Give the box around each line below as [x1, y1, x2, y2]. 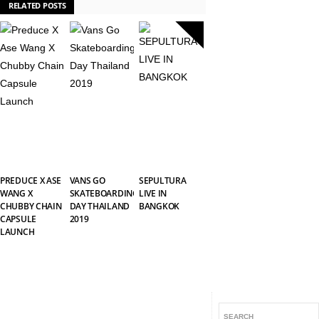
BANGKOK [139, 200, 179, 212]
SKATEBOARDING [69, 187, 139, 199]
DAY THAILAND [69, 200, 130, 212]
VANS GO [69, 174, 105, 187]
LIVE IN [139, 187, 167, 199]
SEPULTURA [139, 174, 187, 187]
